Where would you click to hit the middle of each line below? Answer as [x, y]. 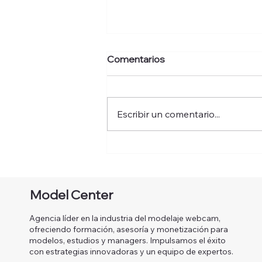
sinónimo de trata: [165, 163]
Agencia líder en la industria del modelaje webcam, [125, 218]
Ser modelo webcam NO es [189, 149]
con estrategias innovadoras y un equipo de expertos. [131, 251]
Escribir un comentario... [168, 114]
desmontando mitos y [175, 176]
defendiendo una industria [185, 189]
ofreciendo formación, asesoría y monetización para [128, 229]
